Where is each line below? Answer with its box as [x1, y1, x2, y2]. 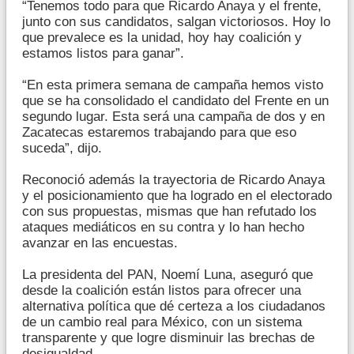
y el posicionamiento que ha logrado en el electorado [22, 187, 332, 203]
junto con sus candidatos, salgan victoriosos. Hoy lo [22, 13, 330, 29]
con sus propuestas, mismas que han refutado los [22, 203, 317, 219]
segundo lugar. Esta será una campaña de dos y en [22, 108, 325, 124]
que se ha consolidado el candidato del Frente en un [22, 92, 329, 108]
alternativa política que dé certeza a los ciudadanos [22, 298, 326, 314]
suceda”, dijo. [22, 140, 102, 156]
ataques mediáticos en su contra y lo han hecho [22, 219, 304, 235]
